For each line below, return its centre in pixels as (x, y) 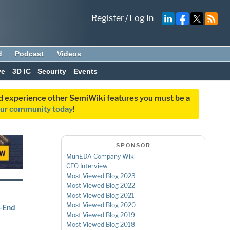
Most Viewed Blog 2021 (100, 196)
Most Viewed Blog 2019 (100, 215)
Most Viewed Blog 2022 (100, 186)
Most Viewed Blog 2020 (101, 205)
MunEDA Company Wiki (101, 157)
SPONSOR (133, 145)
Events (86, 72)
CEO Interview (87, 166)
